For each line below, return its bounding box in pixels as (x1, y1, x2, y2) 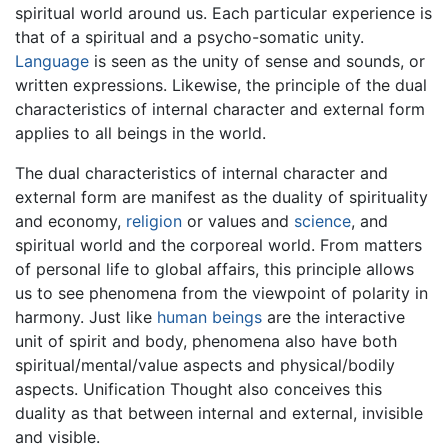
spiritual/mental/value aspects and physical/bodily (15, 355, 395, 376)
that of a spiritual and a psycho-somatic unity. (15, 27, 364, 48)
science (294, 211, 351, 232)
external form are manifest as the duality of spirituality (15, 187, 428, 208)
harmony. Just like (15, 307, 157, 328)
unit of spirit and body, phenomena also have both (15, 331, 397, 352)
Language (15, 51, 89, 72)
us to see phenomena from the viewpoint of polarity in (15, 283, 428, 304)
